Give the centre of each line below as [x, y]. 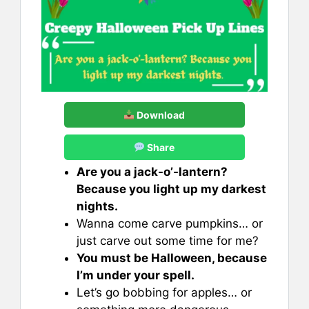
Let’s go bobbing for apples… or [164, 292]
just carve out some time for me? [168, 240]
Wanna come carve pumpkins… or [170, 223]
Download [160, 114]
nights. [97, 206]
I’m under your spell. [136, 275]
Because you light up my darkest [171, 189]
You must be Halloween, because [172, 258]
